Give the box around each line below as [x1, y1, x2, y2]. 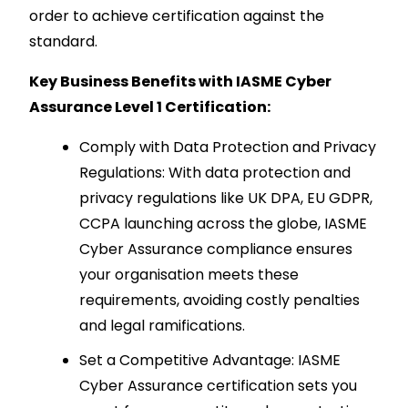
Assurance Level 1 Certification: [28, 96, 270, 117]
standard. [28, 30, 97, 52]
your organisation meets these [78, 263, 299, 285]
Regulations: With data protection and [78, 161, 351, 183]
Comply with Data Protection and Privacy [78, 136, 376, 158]
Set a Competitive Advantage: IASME [78, 349, 341, 371]
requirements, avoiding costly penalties [78, 289, 360, 311]
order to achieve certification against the [28, 5, 324, 26]
